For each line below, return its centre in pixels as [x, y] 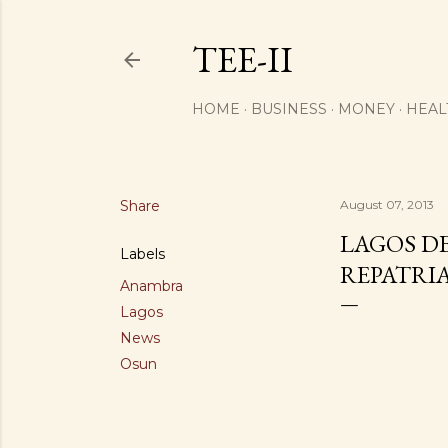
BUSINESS [289, 109]
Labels [142, 254]
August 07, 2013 [387, 204]
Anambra [151, 286]
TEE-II [242, 59]
